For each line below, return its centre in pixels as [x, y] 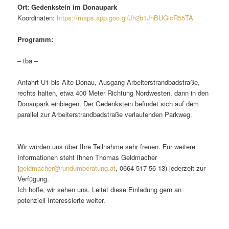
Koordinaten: [37, 17]
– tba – [28, 61]
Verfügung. [33, 179]
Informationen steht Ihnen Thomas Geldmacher [87, 157]
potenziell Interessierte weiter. [62, 200]
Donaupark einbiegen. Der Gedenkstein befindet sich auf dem [108, 104]
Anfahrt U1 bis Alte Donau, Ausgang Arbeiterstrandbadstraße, [109, 82]
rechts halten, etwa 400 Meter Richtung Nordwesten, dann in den [113, 93]
